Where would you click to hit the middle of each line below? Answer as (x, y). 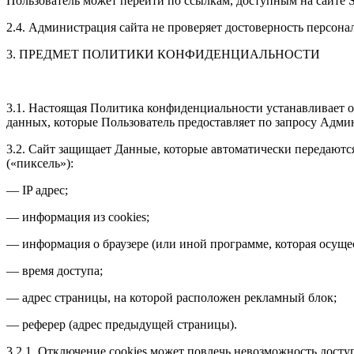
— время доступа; (55, 270)
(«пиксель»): (40, 163)
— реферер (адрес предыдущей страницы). (122, 324)
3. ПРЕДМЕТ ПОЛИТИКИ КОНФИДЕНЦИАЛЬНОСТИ (163, 54)
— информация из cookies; (78, 217)
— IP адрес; (37, 190)
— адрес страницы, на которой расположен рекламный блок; (171, 297)
